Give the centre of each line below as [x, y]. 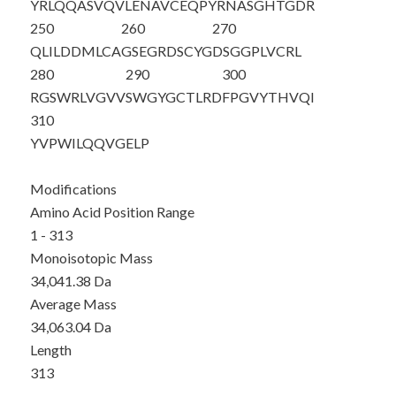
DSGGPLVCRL [256, 51]
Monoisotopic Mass [91, 258]
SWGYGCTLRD [173, 97]
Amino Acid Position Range [112, 212]
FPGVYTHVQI [268, 97]
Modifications [73, 189]
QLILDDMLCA [75, 51]
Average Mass [73, 304]
